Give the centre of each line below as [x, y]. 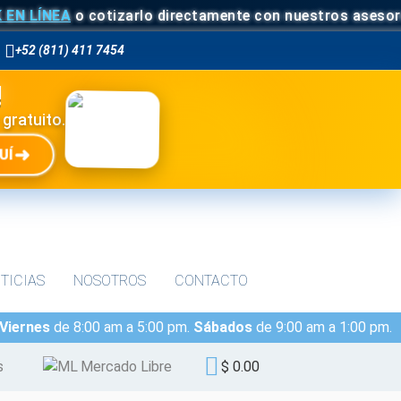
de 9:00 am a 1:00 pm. [322, 327]
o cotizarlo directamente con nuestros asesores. [218, 15]
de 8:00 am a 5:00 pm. [122, 327]
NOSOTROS [109, 281]
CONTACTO [211, 281]
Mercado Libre [126, 367]
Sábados [223, 327]
